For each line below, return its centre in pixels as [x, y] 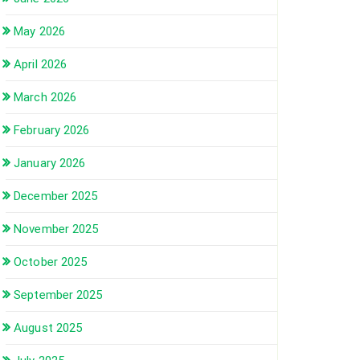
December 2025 [56, 196]
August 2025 [48, 328]
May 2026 [39, 32]
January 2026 [50, 164]
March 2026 [45, 98]
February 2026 [52, 131]
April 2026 [41, 65]
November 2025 [56, 229]
